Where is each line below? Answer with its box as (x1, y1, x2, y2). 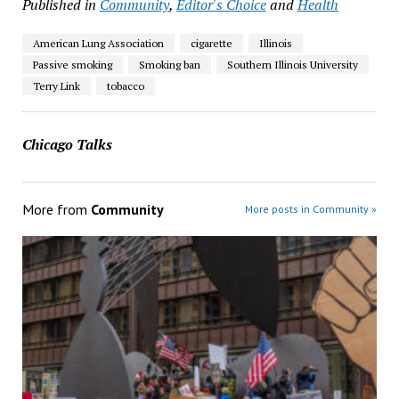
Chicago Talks (21, 134, 112, 155)
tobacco (106, 79, 144, 94)
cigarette (190, 37, 232, 51)
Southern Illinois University (226, 58, 358, 72)
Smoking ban (138, 58, 200, 72)
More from (21, 200, 91, 219)
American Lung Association (32, 37, 164, 51)
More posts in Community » (245, 202, 378, 216)
